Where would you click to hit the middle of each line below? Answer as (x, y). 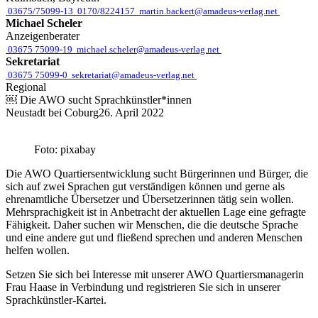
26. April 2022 (131, 113)
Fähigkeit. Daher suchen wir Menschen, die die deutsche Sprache (152, 225)
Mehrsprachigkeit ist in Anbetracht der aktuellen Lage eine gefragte (156, 212)
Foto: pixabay (65, 149)
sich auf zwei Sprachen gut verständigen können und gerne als (145, 186)
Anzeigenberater (43, 36)
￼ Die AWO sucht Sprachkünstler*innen (99, 100)
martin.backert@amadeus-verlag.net (208, 11)
